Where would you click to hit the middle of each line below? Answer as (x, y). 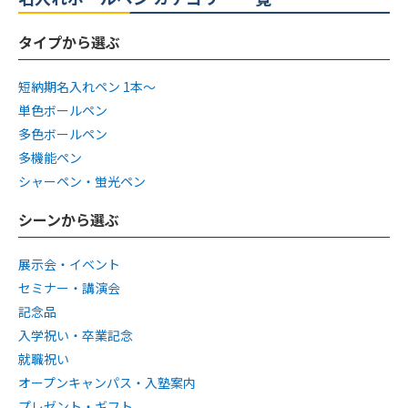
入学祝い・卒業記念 (76, 336)
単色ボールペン (63, 111)
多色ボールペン (63, 134)
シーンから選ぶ (69, 220)
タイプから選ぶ (69, 42)
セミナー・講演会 (69, 288)
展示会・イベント (69, 265)
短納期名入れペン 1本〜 (87, 87)
